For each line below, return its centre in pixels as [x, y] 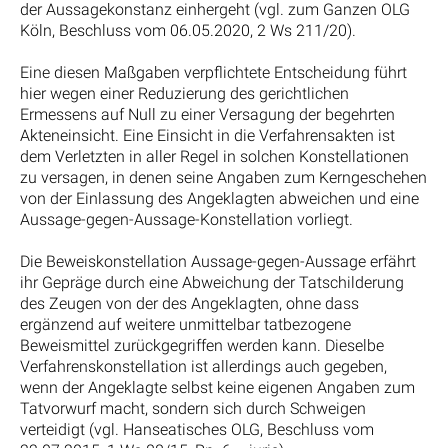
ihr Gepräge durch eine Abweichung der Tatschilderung [212, 282]
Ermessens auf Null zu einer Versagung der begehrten [207, 114]
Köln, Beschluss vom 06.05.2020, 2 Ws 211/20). [188, 31]
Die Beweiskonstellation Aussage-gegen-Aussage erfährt [218, 261]
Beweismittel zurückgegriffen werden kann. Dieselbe [202, 345]
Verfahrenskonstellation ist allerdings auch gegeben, [203, 366]
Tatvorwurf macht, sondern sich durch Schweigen [193, 408]
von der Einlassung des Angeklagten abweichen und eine [219, 198]
